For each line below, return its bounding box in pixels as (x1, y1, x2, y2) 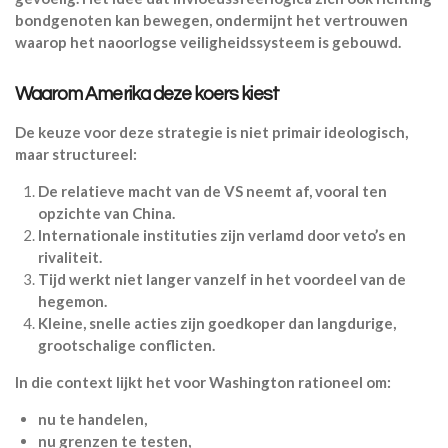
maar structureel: (15, 144, 137, 163)
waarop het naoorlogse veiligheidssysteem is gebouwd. (15, 32, 401, 51)
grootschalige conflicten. (37, 335, 215, 354)
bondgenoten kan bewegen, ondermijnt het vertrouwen (15, 10, 408, 29)
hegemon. (37, 291, 107, 310)
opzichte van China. (37, 203, 175, 222)
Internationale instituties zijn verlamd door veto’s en (37, 225, 406, 244)
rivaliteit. (37, 247, 102, 266)
